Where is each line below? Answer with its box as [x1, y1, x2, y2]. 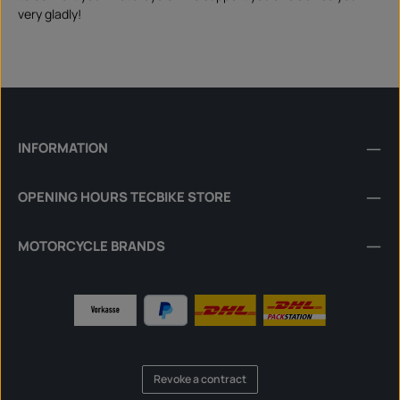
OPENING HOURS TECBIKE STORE [18, 187, 231, 205]
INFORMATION [18, 138, 108, 157]
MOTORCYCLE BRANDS [18, 236, 165, 254]
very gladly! [18, 5, 81, 23]
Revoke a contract [154, 371, 246, 387]
